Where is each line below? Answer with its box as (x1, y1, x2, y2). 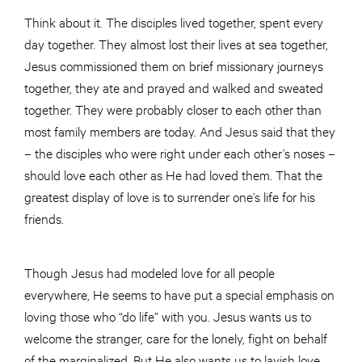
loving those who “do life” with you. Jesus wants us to (24, 307, 311, 325)
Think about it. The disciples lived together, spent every (24, 13, 323, 31)
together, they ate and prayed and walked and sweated (24, 78, 323, 96)
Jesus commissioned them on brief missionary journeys (24, 57, 323, 74)
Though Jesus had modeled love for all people (24, 263, 275, 281)
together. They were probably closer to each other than (24, 100, 322, 118)
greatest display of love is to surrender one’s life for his (24, 187, 315, 205)
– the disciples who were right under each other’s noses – (24, 144, 335, 162)
